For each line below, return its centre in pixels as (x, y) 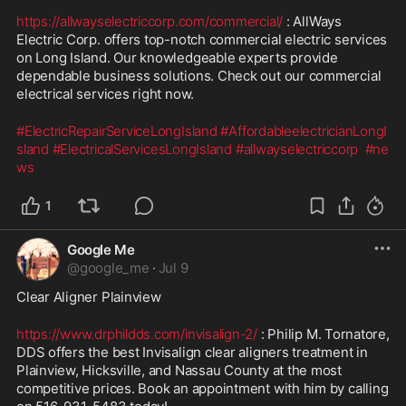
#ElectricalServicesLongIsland (142, 149)
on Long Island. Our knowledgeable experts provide (177, 57)
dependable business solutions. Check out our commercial (199, 75)
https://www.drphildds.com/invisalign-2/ (137, 333)
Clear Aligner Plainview (89, 296)
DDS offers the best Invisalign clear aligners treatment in (192, 352)
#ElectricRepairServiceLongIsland (117, 130)
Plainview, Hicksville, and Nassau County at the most (179, 370)
